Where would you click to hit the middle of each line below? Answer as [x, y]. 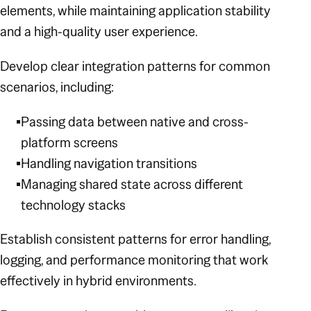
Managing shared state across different [132, 184]
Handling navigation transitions [109, 163]
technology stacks [74, 204]
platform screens [70, 142]
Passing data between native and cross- [135, 121]
